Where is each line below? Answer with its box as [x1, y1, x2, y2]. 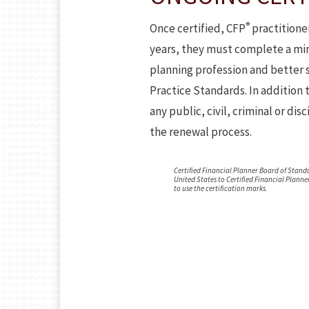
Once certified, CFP [150, 21, 246, 36]
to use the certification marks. [174, 183, 268, 193]
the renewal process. [150, 124, 252, 139]
